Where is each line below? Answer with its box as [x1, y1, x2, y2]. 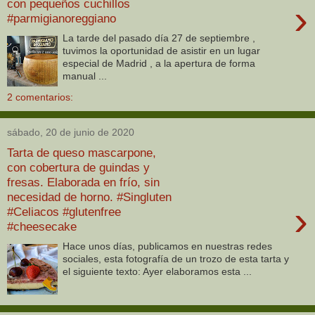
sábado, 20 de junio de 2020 [7, 127, 134, 139]
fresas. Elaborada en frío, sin [7, 174, 160, 189]
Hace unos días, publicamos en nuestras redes [63, 240, 273, 252]
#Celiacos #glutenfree [7, 204, 121, 219]
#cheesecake [7, 219, 77, 233]
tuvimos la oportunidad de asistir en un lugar [63, 45, 261, 57]
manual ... [63, 70, 108, 82]
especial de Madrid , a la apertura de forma [63, 58, 256, 70]
